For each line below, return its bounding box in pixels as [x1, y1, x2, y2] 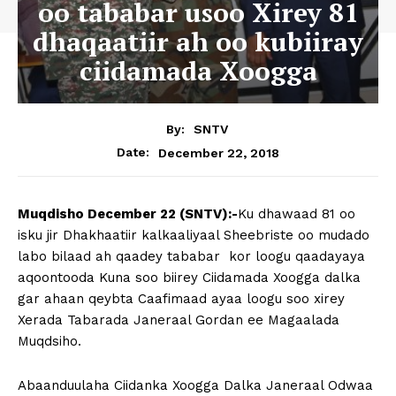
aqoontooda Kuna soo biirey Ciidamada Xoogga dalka [18, 270, 361, 286]
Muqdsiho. [18, 333, 81, 350]
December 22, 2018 [158, 145, 279, 160]
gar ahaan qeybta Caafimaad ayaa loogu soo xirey [18, 291, 345, 308]
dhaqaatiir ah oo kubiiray [33, 23, 363, 59]
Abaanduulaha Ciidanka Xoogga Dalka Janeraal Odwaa [18, 377, 373, 394]
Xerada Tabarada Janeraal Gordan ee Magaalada [18, 312, 339, 329]
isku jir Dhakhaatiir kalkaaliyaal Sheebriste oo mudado [18, 227, 369, 244]
